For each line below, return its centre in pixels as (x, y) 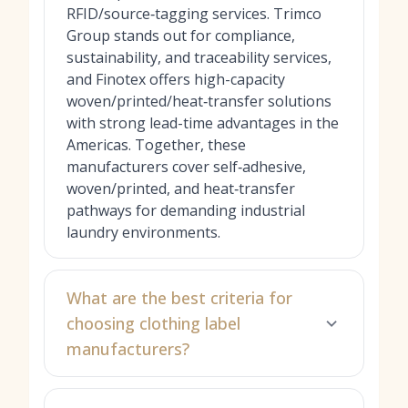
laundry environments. (143, 232)
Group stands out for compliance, (181, 36)
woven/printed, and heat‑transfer (181, 189)
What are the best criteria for (179, 298)
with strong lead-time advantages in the (203, 123)
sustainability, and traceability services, (199, 57)
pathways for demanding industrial (186, 210)
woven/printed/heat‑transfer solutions (199, 101)
